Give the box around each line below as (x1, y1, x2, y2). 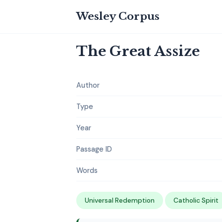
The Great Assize (76, 43, 200, 60)
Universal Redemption (85, 196, 155, 205)
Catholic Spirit (173, 196, 219, 205)
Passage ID (76, 145, 112, 154)
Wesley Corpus (76, 10, 160, 23)
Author (76, 81, 100, 90)
